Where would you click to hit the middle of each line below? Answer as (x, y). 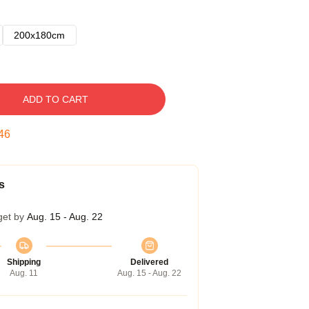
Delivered (149, 262)
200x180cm (39, 35)
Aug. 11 (24, 273)
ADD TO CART (55, 99)
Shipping (24, 262)
